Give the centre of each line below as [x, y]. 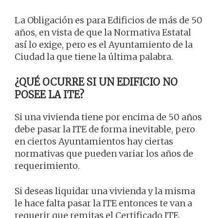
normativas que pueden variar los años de [104, 154]
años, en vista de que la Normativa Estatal [103, 33]
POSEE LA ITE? [49, 95]
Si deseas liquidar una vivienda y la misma [105, 191]
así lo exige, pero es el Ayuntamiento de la [104, 45]
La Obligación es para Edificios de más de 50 [109, 20]
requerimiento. [47, 166]
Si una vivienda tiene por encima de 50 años [108, 117]
